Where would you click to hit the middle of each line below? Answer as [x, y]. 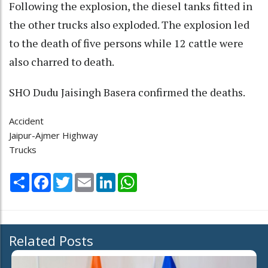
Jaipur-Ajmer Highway [54, 135]
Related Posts [51, 240]
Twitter [88, 177]
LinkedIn [133, 177]
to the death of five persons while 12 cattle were [126, 43]
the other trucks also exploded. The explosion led [129, 25]
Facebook [71, 177]
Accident [26, 121]
